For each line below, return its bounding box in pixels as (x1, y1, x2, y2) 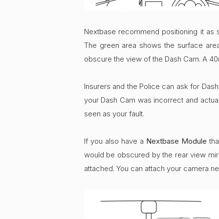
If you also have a (84, 137, 147, 146)
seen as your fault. (84, 109, 144, 119)
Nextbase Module (146, 137, 207, 146)
